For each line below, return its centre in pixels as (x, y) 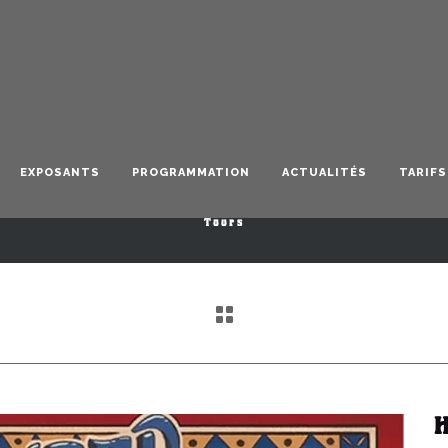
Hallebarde (224, 186)
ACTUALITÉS (324, 172)
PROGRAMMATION (191, 172)
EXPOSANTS (60, 172)
